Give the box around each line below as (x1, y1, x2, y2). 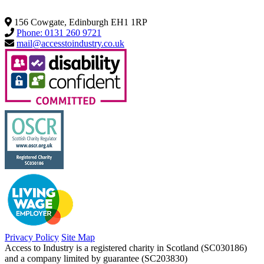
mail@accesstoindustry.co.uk (16, 38, 124, 49)
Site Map (61, 232, 95, 243)
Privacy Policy (5, 232, 59, 243)
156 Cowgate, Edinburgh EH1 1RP (14, 17, 147, 28)
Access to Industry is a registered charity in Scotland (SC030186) (5, 243, 247, 253)
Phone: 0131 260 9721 (16, 28, 101, 38)
